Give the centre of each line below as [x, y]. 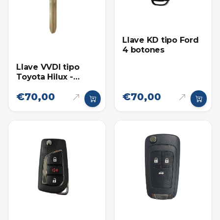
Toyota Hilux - [45, 77]
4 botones [143, 50]
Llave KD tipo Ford [161, 40]
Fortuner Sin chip [52, 87]
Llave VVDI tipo [48, 67]
